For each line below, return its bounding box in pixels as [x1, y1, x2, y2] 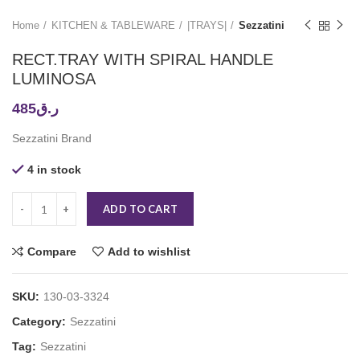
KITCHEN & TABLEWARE [51, 19, 175, 32]
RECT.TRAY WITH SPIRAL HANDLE [12, 51, 273, 69]
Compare [27, 245, 76, 259]
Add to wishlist [108, 245, 190, 259]
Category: [12, 315, 69, 329]
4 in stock [27, 163, 81, 177]
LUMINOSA [12, 70, 96, 88]
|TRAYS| [187, 19, 227, 32]
